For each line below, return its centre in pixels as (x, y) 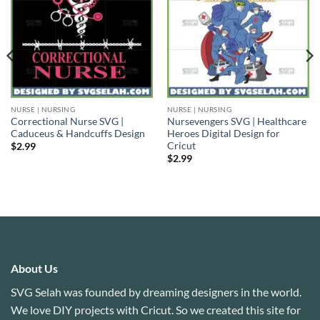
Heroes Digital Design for (223, 133)
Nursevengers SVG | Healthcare (236, 121)
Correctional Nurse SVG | (67, 121)
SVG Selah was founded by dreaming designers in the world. (156, 291)
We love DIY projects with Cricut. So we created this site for (156, 309)
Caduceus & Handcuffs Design (77, 133)
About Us (34, 268)
